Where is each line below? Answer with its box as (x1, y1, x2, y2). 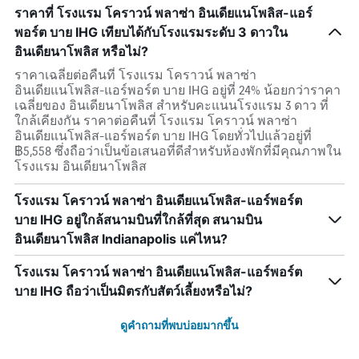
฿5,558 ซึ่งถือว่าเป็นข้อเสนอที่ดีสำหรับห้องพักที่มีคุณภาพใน (14, 143, 341, 159)
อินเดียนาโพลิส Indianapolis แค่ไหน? (14, 231, 228, 247)
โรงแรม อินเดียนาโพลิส (14, 159, 147, 174)
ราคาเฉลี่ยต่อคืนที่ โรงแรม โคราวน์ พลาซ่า (14, 67, 256, 83)
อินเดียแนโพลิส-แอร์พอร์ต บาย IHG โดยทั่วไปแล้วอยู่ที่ (14, 128, 312, 143)
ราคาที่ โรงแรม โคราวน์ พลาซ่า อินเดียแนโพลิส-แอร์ (14, 5, 313, 21)
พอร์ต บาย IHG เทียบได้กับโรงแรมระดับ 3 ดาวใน (14, 24, 288, 40)
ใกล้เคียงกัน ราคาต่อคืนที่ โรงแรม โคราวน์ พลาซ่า (14, 113, 297, 128)
